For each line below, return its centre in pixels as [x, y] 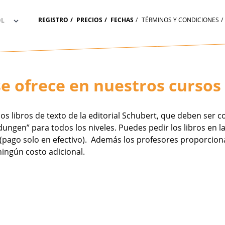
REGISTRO [53, 20]
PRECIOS [89, 20]
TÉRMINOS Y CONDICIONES [180, 20]
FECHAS [122, 20]
